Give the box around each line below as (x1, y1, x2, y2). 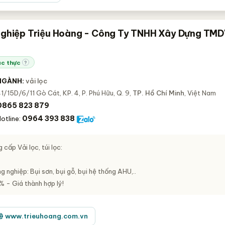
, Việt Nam (184, 89, 216, 97)
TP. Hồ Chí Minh (133, 89, 185, 97)
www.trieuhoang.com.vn (5, 212, 88, 220)
